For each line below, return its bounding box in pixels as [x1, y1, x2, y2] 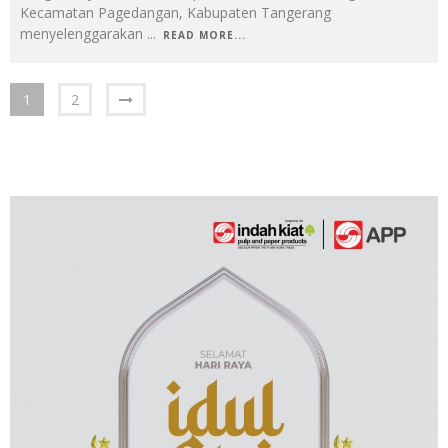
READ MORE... [163, 27, 246, 42]
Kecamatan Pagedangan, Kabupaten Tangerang [20, 2, 331, 22]
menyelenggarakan [20, 23, 147, 43]
